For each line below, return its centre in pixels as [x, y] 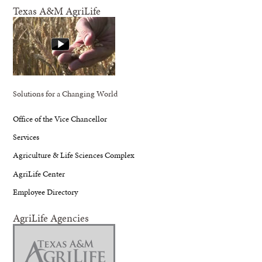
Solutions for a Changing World [65, 94]
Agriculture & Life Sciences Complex [74, 155]
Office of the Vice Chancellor [60, 118]
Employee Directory [46, 192]
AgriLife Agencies [51, 218]
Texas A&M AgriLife [57, 11]
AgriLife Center [39, 173]
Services [26, 137]
